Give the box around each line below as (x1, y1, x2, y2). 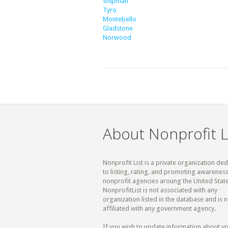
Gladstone (103, 24, 133, 32)
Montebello (103, 15, 136, 23)
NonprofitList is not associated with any (103, 186, 217, 194)
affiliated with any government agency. (103, 205, 216, 212)
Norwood (103, 34, 131, 41)
